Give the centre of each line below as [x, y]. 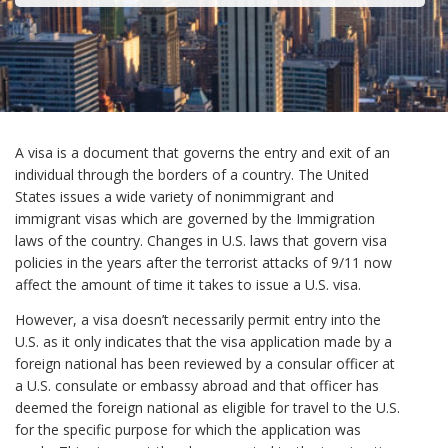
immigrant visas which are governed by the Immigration [195, 218]
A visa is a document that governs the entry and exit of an [202, 152]
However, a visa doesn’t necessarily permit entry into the [198, 319]
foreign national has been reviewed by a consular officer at [205, 363]
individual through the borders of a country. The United [192, 174]
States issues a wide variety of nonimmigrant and [174, 196]
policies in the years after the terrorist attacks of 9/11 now [203, 262]
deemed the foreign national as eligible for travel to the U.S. [207, 407]
